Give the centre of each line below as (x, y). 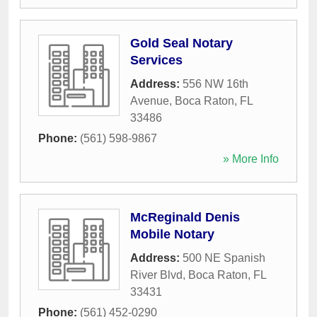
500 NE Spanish (224, 258)
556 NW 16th (215, 84)
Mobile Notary (172, 235)
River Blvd (156, 275)
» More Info (251, 159)
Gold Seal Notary (181, 44)
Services (156, 60)
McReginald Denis (185, 218)
